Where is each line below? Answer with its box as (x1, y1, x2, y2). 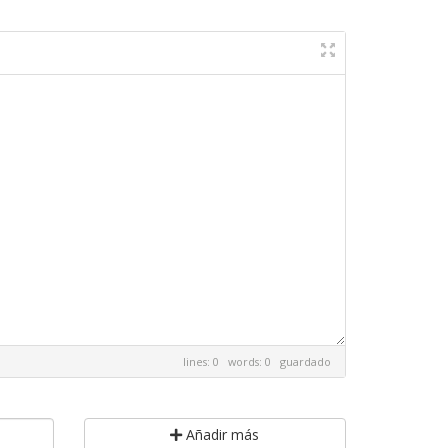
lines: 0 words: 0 (183, 354, 280, 369)
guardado (280, 354, 331, 369)
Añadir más (182, 425, 260, 444)
